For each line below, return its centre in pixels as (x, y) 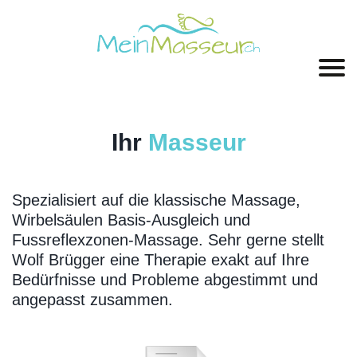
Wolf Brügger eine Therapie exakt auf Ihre (161, 260)
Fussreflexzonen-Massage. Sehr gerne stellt (168, 240)
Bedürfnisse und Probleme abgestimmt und (165, 280)
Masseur (197, 143)
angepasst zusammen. (92, 300)
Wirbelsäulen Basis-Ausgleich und (131, 220)
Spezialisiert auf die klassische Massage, (156, 200)
